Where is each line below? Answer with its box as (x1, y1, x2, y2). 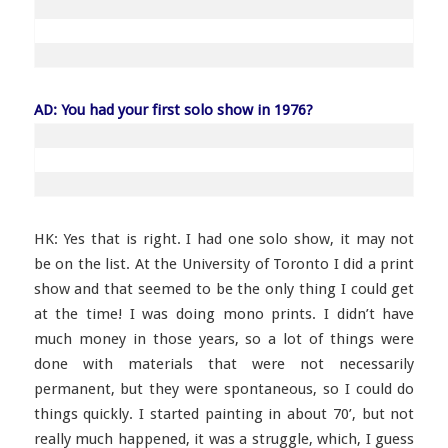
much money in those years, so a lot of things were (33, 330, 415, 348)
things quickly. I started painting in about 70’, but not (33, 405, 415, 423)
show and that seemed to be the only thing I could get (33, 280, 415, 298)
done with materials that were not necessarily (33, 355, 415, 373)
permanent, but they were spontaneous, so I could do (33, 380, 415, 398)
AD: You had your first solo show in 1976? (33, 101, 313, 119)
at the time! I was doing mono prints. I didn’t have (33, 305, 415, 323)
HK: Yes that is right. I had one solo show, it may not (33, 230, 415, 248)
